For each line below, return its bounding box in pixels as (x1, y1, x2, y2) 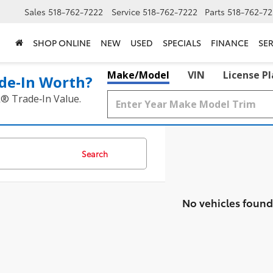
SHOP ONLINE (33, 37, 91, 49)
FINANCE (211, 37, 249, 49)
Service (112, 5, 140, 18)
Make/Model (107, 68, 169, 82)
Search (82, 148, 108, 159)
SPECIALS (163, 37, 201, 49)
